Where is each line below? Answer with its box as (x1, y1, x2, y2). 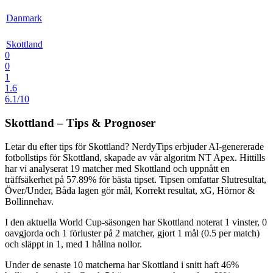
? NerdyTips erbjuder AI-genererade (125, 141, 264, 152)
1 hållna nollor (85, 238, 140, 249)
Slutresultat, (221, 174, 266, 185)
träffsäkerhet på (5, 174, 66, 185)
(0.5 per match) (199, 227, 260, 238)
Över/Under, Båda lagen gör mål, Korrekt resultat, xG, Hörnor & (5, 185, 255, 196)
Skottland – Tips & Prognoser (5, 116, 155, 129)
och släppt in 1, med (5, 238, 85, 249)
